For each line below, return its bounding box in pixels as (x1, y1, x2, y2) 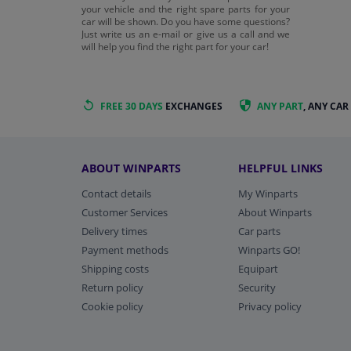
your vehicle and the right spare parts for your (81, 2, 290, 15)
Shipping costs (81, 262, 149, 277)
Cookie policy (81, 299, 143, 314)
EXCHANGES (163, 99, 223, 113)
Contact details (81, 186, 151, 201)
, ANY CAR (303, 99, 349, 113)
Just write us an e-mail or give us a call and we (81, 27, 290, 40)
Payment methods (81, 243, 168, 258)
